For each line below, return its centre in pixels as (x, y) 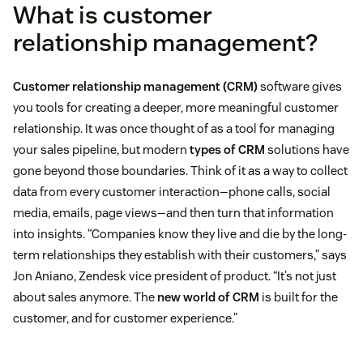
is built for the (300, 297)
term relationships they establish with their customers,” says (180, 255)
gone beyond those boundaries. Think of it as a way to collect (180, 171)
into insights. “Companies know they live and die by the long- (180, 234)
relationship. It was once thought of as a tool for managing (174, 129)
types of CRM (227, 150)
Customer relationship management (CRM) (137, 87)
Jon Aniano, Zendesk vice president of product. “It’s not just (175, 276)
